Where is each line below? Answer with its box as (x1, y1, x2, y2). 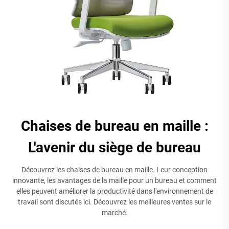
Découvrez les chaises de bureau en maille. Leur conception (21, 165, 208, 174)
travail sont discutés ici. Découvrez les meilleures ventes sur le (18, 197, 211, 206)
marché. (101, 208, 128, 217)
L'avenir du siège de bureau (28, 139, 201, 156)
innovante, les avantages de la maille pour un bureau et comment (12, 176, 217, 185)
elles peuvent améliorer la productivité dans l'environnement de (16, 187, 213, 195)
